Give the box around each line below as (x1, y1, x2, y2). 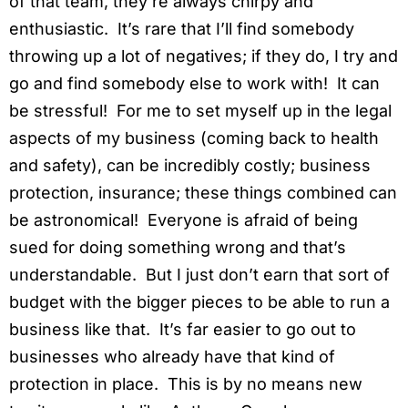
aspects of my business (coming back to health (9, 127, 379, 148)
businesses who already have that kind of (9, 346, 335, 366)
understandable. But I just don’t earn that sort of (9, 264, 390, 284)
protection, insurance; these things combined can (9, 182, 397, 202)
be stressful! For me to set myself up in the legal (9, 100, 392, 120)
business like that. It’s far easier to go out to (9, 319, 356, 339)
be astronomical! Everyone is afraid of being (9, 209, 358, 229)
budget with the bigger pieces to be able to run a (9, 291, 390, 311)
